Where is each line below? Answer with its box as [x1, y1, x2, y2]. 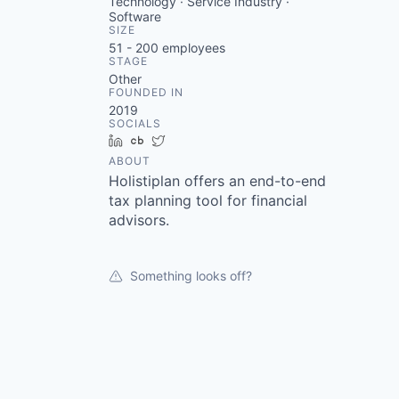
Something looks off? [130, 268, 252, 283]
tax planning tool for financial [109, 191, 307, 209]
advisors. [109, 211, 169, 229]
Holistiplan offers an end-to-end [109, 172, 326, 190]
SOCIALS [109, 117, 161, 130]
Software [109, 9, 161, 24]
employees [159, 40, 225, 55]
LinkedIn [129, 133, 179, 148]
